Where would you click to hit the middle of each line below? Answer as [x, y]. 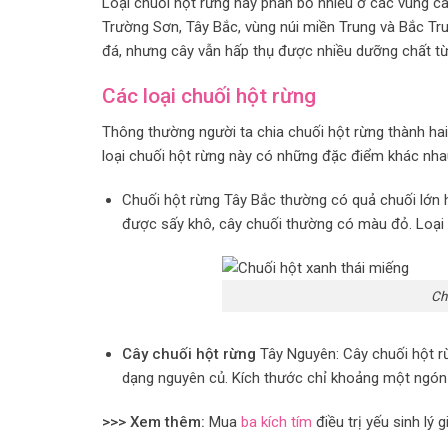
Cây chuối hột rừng [188, 354]
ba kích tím [276, 421]
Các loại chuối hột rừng [209, 95]
